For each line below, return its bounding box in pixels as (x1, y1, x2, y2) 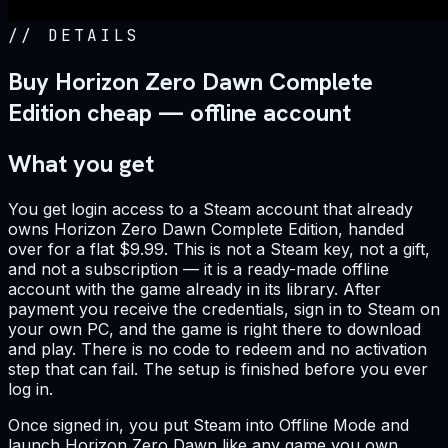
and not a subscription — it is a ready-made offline (8, 259, 389, 280)
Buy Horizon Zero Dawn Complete (8, 66, 373, 98)
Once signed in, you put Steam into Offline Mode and (8, 415, 409, 436)
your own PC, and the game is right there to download (8, 319, 421, 340)
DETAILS (47, 25, 141, 47)
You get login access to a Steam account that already (8, 199, 413, 220)
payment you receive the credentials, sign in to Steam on (8, 299, 440, 320)
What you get (8, 148, 154, 180)
